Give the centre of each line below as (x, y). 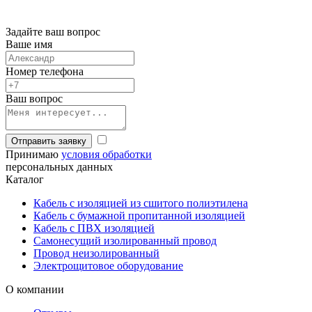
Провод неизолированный (96, 253)
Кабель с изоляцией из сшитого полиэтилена (141, 203)
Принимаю (33, 155)
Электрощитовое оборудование (108, 266)
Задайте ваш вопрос (53, 32)
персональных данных (59, 167)
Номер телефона (45, 72)
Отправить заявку (49, 141)
